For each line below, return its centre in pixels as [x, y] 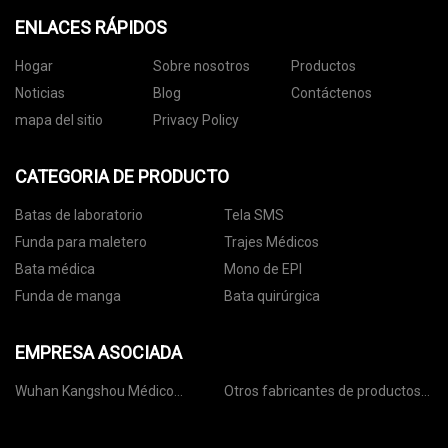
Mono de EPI [263, 268]
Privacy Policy [195, 119]
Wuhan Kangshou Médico [38, 390]
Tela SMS [254, 214]
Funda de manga [68, 295]
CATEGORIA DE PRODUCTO [122, 176]
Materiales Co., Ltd [108, 413]
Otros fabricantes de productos [322, 390]
